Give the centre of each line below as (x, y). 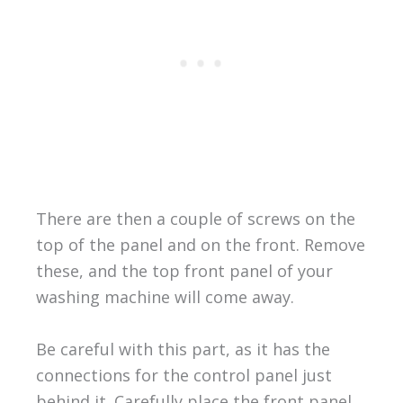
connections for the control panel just (184, 375)
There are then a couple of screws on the (195, 218)
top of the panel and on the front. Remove (200, 244)
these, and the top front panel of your (184, 270)
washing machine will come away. (165, 296)
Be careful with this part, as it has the (183, 349)
